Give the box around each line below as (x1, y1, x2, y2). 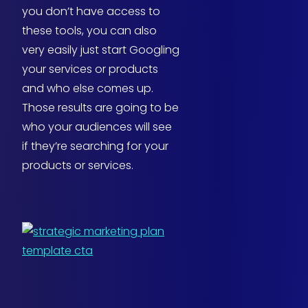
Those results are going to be (22, 100, 179, 116)
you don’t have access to (22, 3, 160, 20)
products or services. (22, 157, 133, 174)
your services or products (22, 61, 158, 78)
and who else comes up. (22, 80, 153, 97)
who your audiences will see (22, 119, 172, 135)
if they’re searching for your (22, 138, 168, 155)
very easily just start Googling (22, 42, 179, 58)
